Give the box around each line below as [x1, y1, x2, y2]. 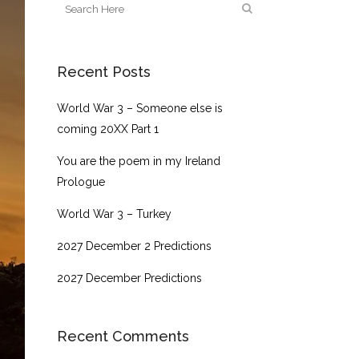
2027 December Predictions [57, 272, 202, 284]
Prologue [57, 175, 105, 188]
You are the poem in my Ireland [57, 155, 220, 167]
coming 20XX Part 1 [57, 123, 159, 135]
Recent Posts [57, 63, 151, 80]
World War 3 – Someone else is [57, 102, 223, 115]
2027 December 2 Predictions [57, 240, 212, 252]
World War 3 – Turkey [57, 208, 171, 220]
